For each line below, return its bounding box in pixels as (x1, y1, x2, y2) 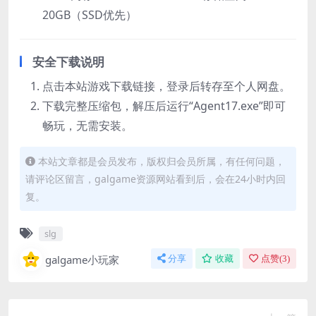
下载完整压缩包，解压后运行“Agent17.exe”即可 (42, 97, 286, 114)
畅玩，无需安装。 (42, 117, 133, 133)
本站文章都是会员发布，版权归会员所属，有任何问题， (38, 154, 285, 168)
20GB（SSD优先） (42, 6, 137, 23)
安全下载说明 (32, 53, 104, 70)
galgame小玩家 (45, 252, 119, 267)
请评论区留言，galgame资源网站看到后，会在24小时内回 (25, 171, 286, 186)
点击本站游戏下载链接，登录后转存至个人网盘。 (42, 78, 291, 94)
